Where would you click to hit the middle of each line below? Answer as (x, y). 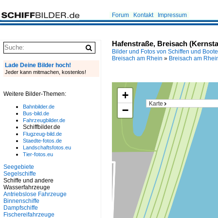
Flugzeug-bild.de (42, 134)
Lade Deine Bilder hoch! (38, 65)
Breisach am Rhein (137, 58)
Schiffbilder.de (42, 127)
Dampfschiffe (21, 208)
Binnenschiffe (21, 201)
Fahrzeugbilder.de (44, 120)
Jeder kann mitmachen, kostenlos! (45, 72)
